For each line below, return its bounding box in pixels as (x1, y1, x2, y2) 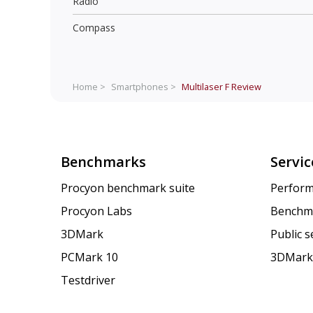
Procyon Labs (61, 203, 132, 219)
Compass (73, 20, 115, 34)
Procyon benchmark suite (61, 180, 195, 196)
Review (229, 80, 261, 93)
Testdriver (61, 272, 115, 289)
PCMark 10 (61, 249, 118, 265)
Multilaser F (182, 80, 229, 93)
